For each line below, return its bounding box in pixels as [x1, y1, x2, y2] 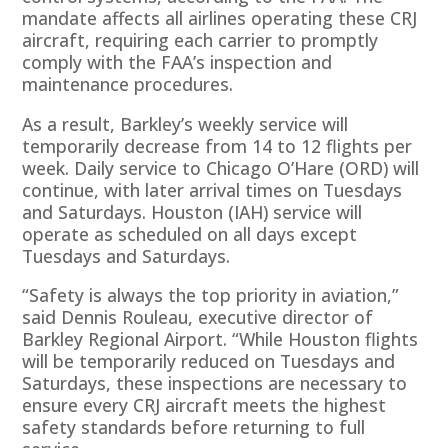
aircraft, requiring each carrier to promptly [22, 28, 379, 53]
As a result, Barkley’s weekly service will [22, 111, 349, 136]
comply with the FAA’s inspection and [22, 50, 333, 75]
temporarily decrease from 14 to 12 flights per [22, 133, 413, 158]
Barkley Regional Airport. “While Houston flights [22, 327, 419, 352]
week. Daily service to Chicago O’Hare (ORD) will [22, 155, 420, 180]
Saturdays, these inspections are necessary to [22, 371, 408, 396]
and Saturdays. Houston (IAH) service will [22, 199, 363, 224]
